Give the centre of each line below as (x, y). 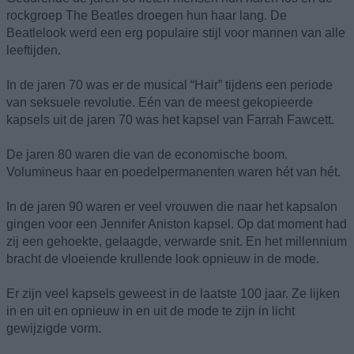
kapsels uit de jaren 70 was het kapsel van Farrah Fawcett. (170, 119)
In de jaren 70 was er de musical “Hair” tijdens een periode (169, 85)
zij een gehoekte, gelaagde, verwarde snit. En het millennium (177, 241)
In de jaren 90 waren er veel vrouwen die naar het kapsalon (172, 206)
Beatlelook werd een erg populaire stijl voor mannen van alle (176, 32)
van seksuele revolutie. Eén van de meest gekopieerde (160, 102)
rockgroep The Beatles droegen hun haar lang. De (147, 15)
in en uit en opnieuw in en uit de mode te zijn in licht (151, 311)
